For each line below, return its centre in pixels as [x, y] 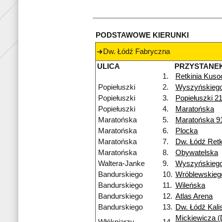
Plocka [187, 131]
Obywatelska [197, 153]
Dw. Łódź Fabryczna [137, 52]
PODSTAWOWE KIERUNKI [142, 35]
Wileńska [190, 186]
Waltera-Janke [121, 164]
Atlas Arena [194, 196]
